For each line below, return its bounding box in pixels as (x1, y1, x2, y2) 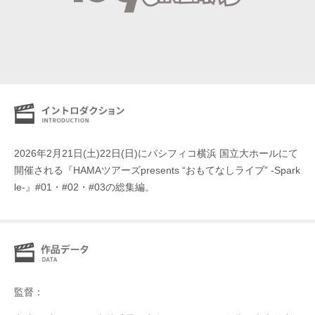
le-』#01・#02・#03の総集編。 (14, 181, 155, 193)
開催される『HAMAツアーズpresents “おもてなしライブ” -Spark (14, 165, 300, 176)
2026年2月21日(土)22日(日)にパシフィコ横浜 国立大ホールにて (14, 148, 298, 160)
